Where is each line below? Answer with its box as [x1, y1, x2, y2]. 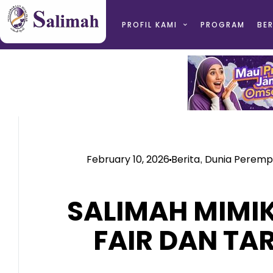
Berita [171, 152, 200, 166]
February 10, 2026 [86, 152, 169, 166]
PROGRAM [200, 19, 245, 30]
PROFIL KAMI [121, 19, 177, 30]
